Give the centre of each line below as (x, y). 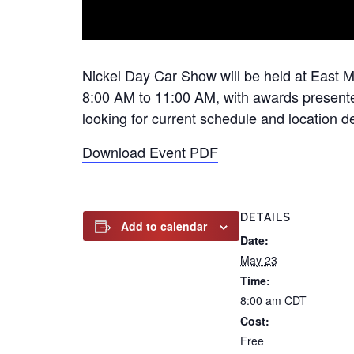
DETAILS (265, 217)
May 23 (259, 260)
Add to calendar (164, 226)
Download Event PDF (150, 152)
